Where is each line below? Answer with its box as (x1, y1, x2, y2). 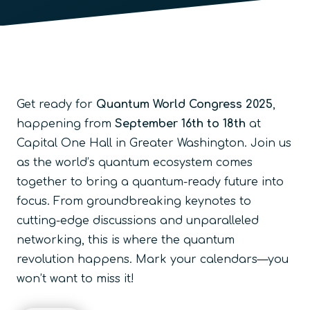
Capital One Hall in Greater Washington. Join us (17, 136, 291, 149)
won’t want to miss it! (17, 272, 134, 285)
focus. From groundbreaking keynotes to (17, 194, 251, 208)
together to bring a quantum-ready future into (17, 175, 284, 188)
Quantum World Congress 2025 (96, 98, 273, 111)
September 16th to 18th (115, 117, 246, 130)
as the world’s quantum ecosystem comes (17, 156, 253, 169)
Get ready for (17, 98, 96, 111)
